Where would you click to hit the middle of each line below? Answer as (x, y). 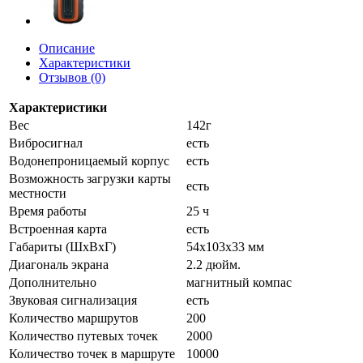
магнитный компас (239, 282)
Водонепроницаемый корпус (89, 161)
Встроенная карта (58, 229)
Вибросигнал (46, 143)
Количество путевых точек (83, 336)
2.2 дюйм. (214, 265)
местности (38, 193)
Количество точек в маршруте (92, 354)
